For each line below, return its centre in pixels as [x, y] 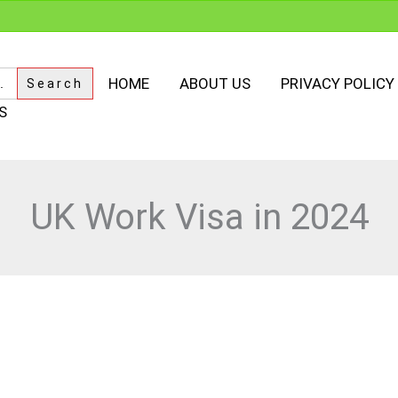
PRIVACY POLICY [338, 84]
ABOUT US [215, 84]
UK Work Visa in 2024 [199, 218]
